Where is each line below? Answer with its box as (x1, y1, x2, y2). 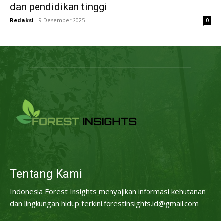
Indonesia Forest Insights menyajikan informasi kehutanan (10, 186, 206, 196)
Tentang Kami (10, 167, 82, 181)
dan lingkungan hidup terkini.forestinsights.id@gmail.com (10, 198, 199, 208)
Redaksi (10, 16, 34, 24)
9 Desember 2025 (39, 16, 85, 24)
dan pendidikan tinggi (10, 1, 107, 13)
